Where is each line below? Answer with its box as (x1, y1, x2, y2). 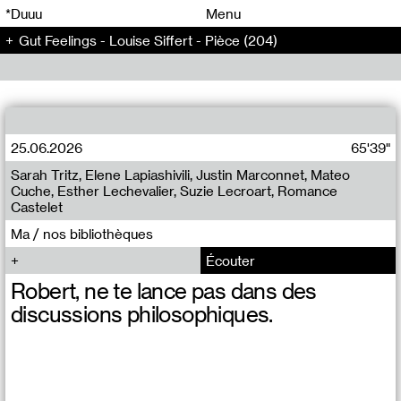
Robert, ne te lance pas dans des (11, 277, 317, 303)
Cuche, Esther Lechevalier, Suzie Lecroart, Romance (11, 183, 337, 199)
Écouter (206, 252, 255, 269)
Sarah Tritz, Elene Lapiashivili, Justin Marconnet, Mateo (11, 166, 350, 183)
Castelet (11, 199, 63, 215)
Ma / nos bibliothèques (11, 226, 153, 242)
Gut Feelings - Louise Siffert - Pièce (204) (19, 32, 277, 48)
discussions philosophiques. (11, 301, 273, 327)
